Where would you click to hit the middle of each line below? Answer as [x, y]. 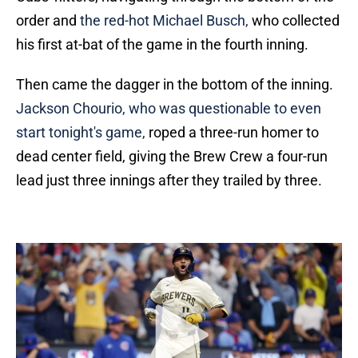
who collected [294, 21]
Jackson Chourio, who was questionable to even [169, 109]
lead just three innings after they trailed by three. [169, 181]
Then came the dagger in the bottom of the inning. [175, 85]
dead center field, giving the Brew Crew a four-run [172, 157]
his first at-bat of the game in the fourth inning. [162, 45]
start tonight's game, [81, 133]
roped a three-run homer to [232, 133]
